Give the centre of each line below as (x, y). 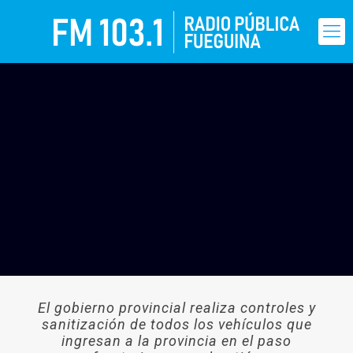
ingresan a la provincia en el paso (176, 341)
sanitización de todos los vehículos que (176, 324)
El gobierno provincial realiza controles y (176, 308)
